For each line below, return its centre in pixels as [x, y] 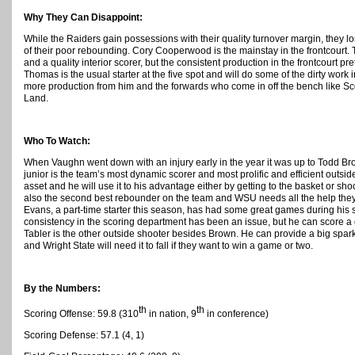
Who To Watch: [57, 141]
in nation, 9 [172, 314]
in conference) [237, 314]
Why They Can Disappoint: [83, 18]
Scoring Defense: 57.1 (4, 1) [84, 336]
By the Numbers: [62, 289]
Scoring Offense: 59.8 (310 [81, 314]
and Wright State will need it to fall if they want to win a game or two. [168, 246]
